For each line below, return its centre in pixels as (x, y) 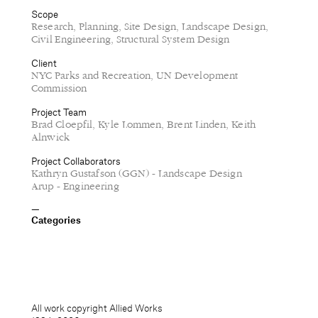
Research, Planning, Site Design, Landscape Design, (150, 27)
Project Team (59, 112)
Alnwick (51, 138)
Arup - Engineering (75, 187)
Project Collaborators (76, 161)
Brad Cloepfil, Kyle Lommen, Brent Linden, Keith (144, 125)
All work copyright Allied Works (97, 308)
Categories (56, 220)
